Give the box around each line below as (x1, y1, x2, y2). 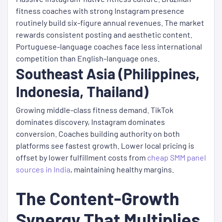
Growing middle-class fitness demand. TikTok (16, 105, 173, 115)
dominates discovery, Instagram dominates (16, 117, 165, 127)
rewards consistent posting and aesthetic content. (16, 30, 192, 40)
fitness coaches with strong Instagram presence (16, 6, 184, 16)
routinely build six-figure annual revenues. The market (16, 18, 204, 28)
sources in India (16, 165, 70, 174)
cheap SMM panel (147, 153, 206, 163)
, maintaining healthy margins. (70, 165, 174, 174)
